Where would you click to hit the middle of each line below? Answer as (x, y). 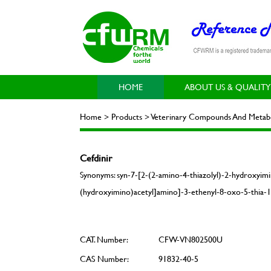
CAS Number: (104, 259)
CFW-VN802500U (191, 239)
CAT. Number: (104, 239)
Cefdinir (96, 158)
